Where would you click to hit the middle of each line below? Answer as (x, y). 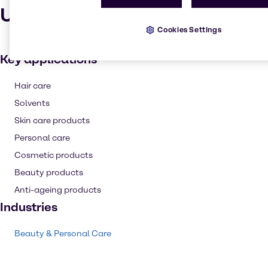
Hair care (33, 86)
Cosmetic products (54, 155)
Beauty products (49, 173)
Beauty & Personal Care (63, 234)
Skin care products (52, 121)
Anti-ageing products (58, 190)
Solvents (32, 103)
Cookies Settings (190, 29)
